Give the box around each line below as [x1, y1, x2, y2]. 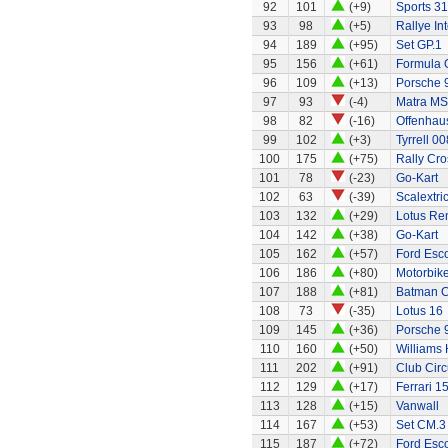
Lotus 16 [395, 304, 443, 318]
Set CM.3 [395, 418, 446, 432]
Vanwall [395, 399, 439, 413]
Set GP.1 [395, 38, 442, 52]
